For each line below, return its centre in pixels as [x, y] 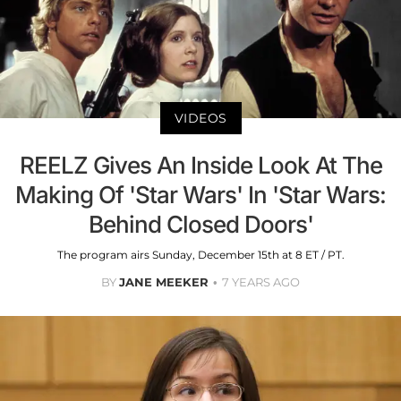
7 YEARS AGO [261, 282]
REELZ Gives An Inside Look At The [200, 165]
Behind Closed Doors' [200, 224]
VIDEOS [200, 118]
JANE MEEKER [164, 282]
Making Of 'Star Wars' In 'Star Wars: [200, 194]
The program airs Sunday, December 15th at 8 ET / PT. [200, 254]
